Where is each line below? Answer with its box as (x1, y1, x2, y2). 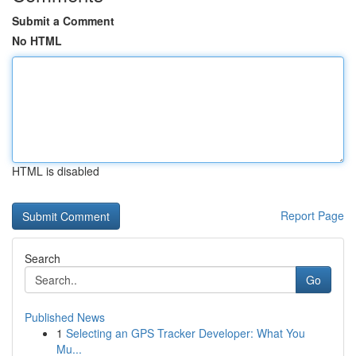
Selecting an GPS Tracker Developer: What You (66, 325, 305, 341)
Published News (25, 309, 105, 325)
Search (25, 250, 60, 266)
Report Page (281, 207, 344, 223)
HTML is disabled (12, 163, 99, 179)
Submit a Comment (12, 13, 114, 29)
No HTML (12, 33, 62, 48)
